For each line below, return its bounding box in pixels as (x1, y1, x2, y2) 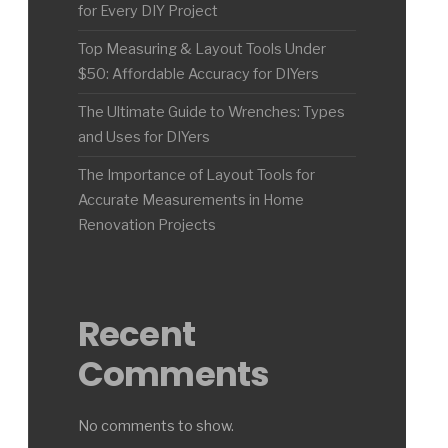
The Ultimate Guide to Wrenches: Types (78, 103, 345, 121)
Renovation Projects (78, 216, 216, 234)
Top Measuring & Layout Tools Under (78, 40, 326, 58)
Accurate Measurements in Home (78, 191, 304, 209)
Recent (78, 310, 195, 358)
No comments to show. (78, 417, 234, 435)
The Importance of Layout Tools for (78, 166, 315, 184)
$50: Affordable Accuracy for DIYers (78, 65, 319, 83)
